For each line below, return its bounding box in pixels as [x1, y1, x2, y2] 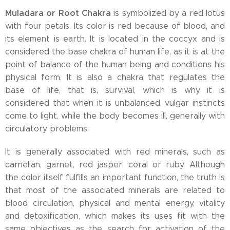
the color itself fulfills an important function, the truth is [5, 172, 225, 182]
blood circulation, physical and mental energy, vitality [5, 198, 225, 208]
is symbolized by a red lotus [113, 8, 225, 18]
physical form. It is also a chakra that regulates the [5, 72, 225, 82]
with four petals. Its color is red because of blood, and [5, 21, 225, 31]
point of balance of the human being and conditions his [5, 60, 225, 69]
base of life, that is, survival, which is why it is [5, 85, 225, 95]
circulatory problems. [5, 124, 89, 133]
